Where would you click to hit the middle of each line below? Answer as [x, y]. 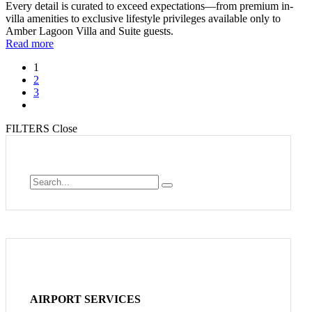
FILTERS [28, 129]
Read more [30, 44]
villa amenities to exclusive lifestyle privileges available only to [143, 19]
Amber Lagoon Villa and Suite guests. [89, 31]
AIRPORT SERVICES [85, 299]
